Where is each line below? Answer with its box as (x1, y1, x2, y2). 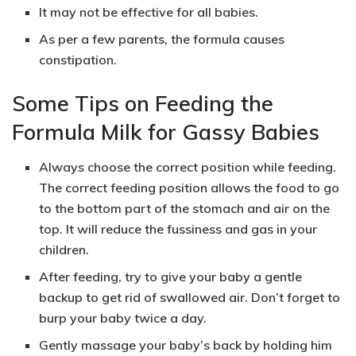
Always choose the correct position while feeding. (39, 159, 337, 176)
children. (39, 242, 90, 258)
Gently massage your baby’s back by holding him (39, 337, 333, 354)
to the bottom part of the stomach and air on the (39, 200, 331, 217)
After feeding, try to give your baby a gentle (39, 269, 303, 285)
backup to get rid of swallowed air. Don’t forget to (39, 289, 341, 306)
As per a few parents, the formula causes (39, 30, 285, 47)
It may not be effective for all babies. (39, 3, 259, 20)
